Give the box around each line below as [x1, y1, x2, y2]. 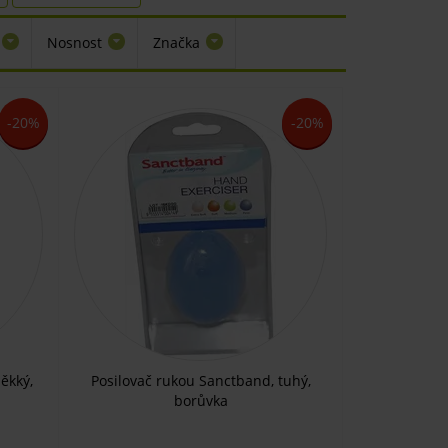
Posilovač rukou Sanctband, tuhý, [90, 371, 311, 390]
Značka [153, 33, 200, 52]
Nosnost [47, 33, 102, 52]
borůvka [173, 391, 228, 410]
